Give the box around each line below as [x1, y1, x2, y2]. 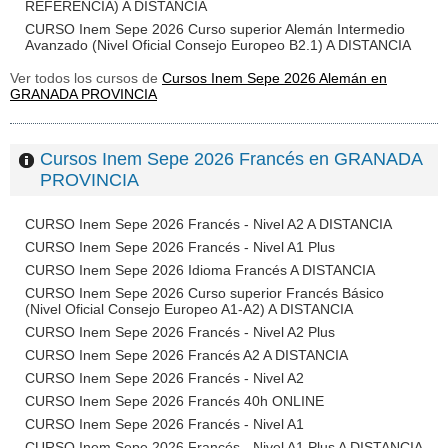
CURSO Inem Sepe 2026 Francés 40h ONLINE [25, 393, 324, 409]
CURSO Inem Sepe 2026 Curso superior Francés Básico [25, 285, 384, 301]
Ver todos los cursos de [10, 70, 162, 86]
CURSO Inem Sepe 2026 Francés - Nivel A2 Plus [25, 324, 335, 340]
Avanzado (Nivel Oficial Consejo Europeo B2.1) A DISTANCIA [25, 37, 411, 53]
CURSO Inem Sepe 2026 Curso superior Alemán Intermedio [25, 21, 405, 37]
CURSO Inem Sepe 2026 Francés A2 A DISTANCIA [25, 347, 348, 363]
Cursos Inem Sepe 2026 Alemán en [162, 70, 387, 86]
